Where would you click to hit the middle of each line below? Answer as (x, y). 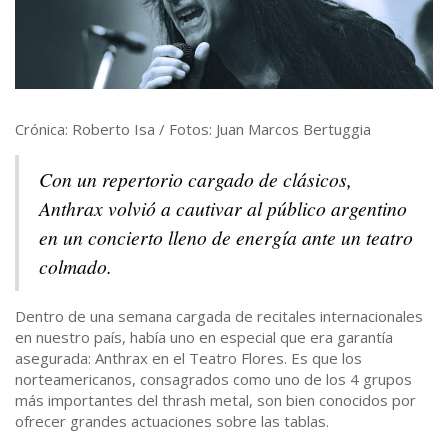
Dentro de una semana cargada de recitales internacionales (219, 316)
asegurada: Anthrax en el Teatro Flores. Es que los (188, 358)
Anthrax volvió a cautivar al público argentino (223, 208)
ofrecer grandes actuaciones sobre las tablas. (172, 421)
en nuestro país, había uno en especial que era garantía (204, 337)
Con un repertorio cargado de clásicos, (195, 179)
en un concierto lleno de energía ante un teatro (226, 237)
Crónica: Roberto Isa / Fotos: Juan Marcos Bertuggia (193, 129)
